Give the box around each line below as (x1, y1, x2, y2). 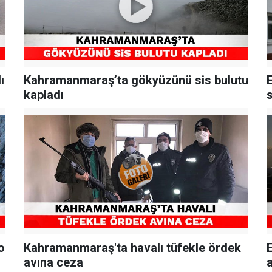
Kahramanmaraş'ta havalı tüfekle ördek (23, 240, 241, 256)
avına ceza (23, 255, 83, 270)
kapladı (23, 87, 64, 102)
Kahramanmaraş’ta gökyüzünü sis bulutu (23, 72, 248, 87)
